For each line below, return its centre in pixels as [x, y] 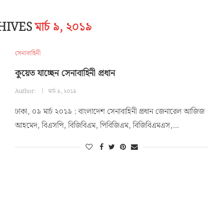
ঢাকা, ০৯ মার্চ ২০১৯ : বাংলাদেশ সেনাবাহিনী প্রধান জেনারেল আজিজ [110, 112]
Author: [26, 91]
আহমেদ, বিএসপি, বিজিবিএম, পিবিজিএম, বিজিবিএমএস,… [97, 126]
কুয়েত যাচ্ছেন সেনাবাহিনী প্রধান [65, 73]
